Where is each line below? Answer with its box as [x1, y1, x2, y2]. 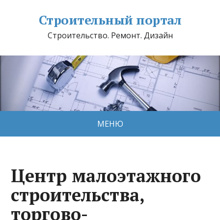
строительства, [11, 183, 145, 206]
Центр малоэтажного [11, 164, 201, 187]
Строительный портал [38, 11, 182, 28]
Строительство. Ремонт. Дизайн [47, 30, 173, 41]
